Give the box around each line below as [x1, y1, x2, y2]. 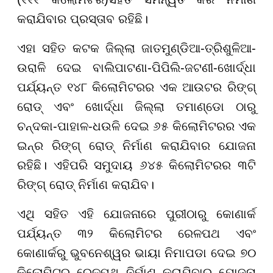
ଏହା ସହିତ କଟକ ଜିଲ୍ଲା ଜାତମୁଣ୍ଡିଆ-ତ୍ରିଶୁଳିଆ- [17, 41, 256, 55]
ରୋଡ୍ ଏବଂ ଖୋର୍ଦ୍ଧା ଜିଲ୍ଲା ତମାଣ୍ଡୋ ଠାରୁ [17, 99, 256, 113]
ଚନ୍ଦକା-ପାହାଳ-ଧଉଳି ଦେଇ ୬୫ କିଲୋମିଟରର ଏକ [17, 119, 256, 133]
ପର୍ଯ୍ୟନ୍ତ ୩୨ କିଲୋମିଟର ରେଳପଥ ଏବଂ [17, 226, 256, 240]
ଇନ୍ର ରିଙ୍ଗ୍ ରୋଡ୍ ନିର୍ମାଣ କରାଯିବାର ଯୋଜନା [17, 138, 256, 152]
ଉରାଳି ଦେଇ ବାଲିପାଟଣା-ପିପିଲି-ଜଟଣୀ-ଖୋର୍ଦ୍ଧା [17, 60, 256, 74]
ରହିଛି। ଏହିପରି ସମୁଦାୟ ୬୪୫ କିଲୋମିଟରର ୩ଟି [17, 158, 256, 172]
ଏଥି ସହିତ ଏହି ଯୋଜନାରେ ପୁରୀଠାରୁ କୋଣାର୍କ [17, 207, 256, 221]
